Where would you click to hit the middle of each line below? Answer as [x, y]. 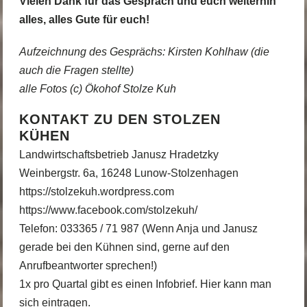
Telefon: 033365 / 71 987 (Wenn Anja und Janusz [138, 228]
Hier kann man [234, 284]
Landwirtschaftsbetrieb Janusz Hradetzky [119, 154]
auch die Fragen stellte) [76, 70]
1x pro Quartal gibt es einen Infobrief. [108, 284]
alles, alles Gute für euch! [84, 20]
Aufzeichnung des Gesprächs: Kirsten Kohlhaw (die [144, 51]
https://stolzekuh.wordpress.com [96, 191]
